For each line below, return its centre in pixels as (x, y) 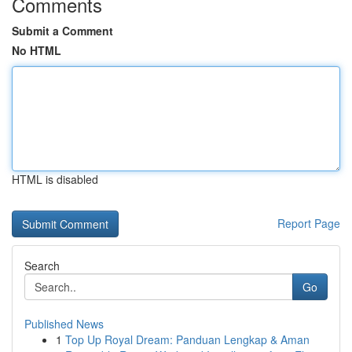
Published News (64, 324)
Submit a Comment (62, 31)
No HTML (37, 50)
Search (42, 266)
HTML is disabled (55, 179)
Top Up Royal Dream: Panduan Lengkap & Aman (187, 339)
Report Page (309, 223)
